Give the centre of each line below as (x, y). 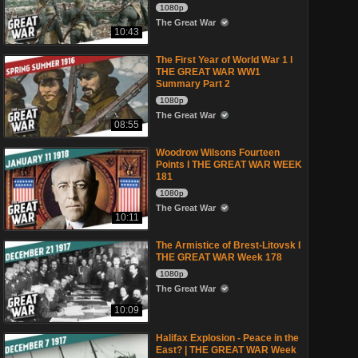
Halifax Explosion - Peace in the (227, 338)
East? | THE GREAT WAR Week (226, 350)
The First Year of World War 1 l (224, 60)
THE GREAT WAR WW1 (208, 72)
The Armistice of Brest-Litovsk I (228, 245)
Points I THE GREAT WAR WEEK (229, 165)
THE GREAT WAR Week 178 (219, 257)
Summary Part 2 (193, 84)
